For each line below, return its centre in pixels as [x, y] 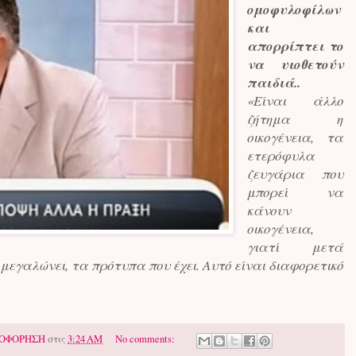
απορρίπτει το [295, 46]
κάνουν [269, 211]
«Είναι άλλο [295, 101]
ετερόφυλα [281, 156]
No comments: [146, 339]
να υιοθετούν [295, 64]
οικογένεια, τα [295, 137]
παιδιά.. [273, 83]
